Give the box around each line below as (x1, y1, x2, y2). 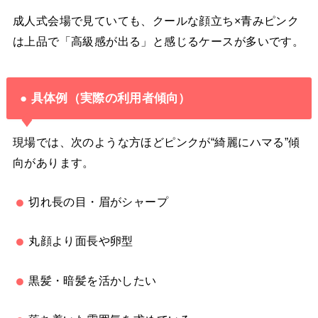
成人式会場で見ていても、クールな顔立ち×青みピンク (12, 13, 300, 27)
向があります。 (12, 155, 94, 169)
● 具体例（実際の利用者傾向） (20, 91, 191, 106)
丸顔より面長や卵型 (28, 234, 133, 248)
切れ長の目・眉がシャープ (28, 195, 169, 209)
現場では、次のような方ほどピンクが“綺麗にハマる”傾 (12, 135, 300, 148)
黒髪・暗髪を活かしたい (28, 273, 157, 287)
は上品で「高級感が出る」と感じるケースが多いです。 (12, 34, 305, 48)
